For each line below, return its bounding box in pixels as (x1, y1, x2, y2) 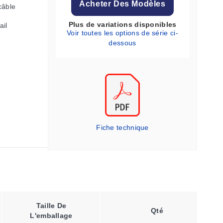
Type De (139, 202, 168, 210)
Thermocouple (128, 212, 179, 220)
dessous (109, 39, 136, 47)
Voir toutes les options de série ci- (67, 29, 178, 37)
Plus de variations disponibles (68, 20, 177, 28)
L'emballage (30, 212, 73, 220)
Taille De (36, 202, 67, 210)
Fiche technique (96, 123, 149, 131)
